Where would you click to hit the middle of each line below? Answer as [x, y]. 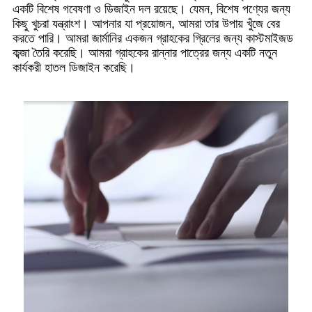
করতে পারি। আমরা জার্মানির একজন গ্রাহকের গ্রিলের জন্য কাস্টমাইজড [153, 38]
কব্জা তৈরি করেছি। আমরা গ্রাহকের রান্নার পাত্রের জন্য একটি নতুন [145, 53]
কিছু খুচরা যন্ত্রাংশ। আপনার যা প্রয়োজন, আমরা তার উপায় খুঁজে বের [146, 23]
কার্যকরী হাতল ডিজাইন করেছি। [74, 67]
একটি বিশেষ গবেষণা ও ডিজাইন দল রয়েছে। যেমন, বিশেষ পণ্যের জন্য [151, 9]
